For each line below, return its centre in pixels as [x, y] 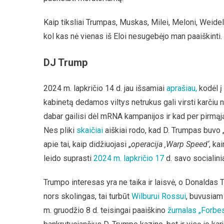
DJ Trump [65, 62]
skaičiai [90, 130]
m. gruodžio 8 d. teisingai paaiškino [105, 210]
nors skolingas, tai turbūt [87, 196]
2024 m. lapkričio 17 [129, 158]
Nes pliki [60, 130]
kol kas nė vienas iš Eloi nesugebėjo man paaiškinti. [133, 36]
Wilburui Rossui [159, 196]
